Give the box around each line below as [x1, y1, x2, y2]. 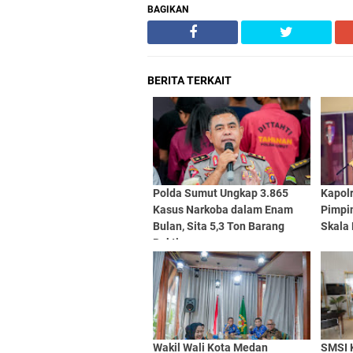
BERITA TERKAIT [147, 74, 232, 87]
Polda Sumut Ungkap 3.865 [153, 187, 288, 199]
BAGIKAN [147, 4, 188, 15]
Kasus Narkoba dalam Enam [153, 203, 293, 216]
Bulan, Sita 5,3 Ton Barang [153, 220, 284, 232]
